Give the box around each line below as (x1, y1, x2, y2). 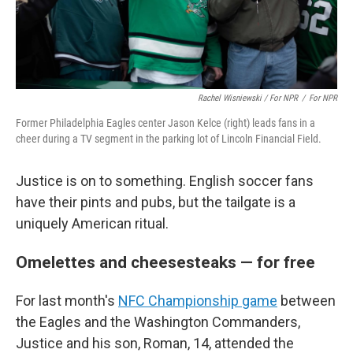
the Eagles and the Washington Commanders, (16, 314, 300, 330)
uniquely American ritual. (16, 215, 169, 232)
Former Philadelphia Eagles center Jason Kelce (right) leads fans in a (16, 117, 315, 129)
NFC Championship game (118, 292, 277, 309)
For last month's (16, 292, 118, 309)
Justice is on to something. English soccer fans (16, 173, 314, 189)
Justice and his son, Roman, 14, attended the (16, 335, 294, 351)
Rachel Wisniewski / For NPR (198, 93, 298, 103)
